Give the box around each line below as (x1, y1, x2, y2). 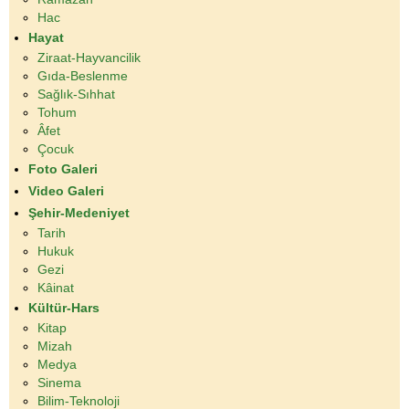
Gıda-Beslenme (37, 68, 128, 84)
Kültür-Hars (28, 300, 100, 316)
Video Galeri (28, 184, 104, 199)
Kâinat (37, 280, 74, 296)
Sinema (37, 375, 81, 391)
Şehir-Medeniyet (28, 205, 130, 221)
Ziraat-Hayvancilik (37, 50, 141, 66)
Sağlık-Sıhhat (37, 87, 115, 102)
